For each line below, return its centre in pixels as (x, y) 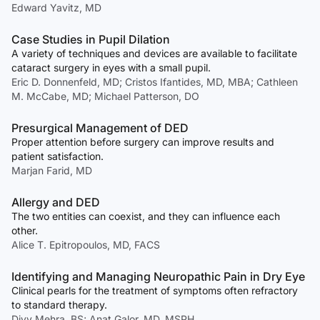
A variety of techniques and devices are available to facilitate (154, 54)
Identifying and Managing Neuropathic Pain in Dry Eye (158, 277)
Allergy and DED (56, 202)
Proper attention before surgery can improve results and (143, 142)
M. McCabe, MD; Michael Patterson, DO (105, 96)
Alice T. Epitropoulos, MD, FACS (86, 245)
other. (25, 231)
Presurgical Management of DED (100, 128)
